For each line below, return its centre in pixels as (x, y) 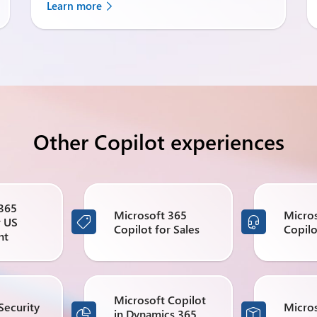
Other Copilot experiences (158, 141)
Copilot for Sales (157, 229)
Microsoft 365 (150, 214)
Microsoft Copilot (160, 299)
